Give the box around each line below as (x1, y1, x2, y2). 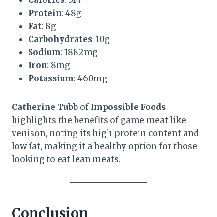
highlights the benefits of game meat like (12, 114, 186, 125)
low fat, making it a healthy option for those (12, 140, 197, 152)
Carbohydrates (28, 33, 92, 45)
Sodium (28, 46, 61, 58)
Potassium (28, 73, 74, 84)
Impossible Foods (91, 101, 166, 112)
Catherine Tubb (12, 101, 78, 112)
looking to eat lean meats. (12, 154, 121, 165)
